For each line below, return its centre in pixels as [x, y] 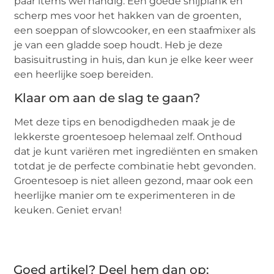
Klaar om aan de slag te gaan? [107, 98]
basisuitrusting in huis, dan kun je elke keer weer [134, 59]
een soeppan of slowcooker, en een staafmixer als [135, 30]
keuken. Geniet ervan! [68, 210]
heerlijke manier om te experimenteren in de [125, 196]
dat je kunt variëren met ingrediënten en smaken [136, 152]
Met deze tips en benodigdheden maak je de [125, 122]
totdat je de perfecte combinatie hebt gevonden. [135, 166]
